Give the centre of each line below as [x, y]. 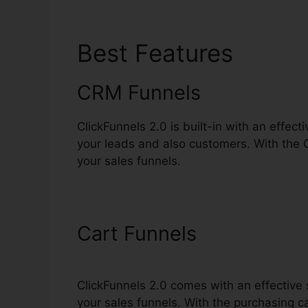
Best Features [158, 53]
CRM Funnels [139, 92]
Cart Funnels [137, 233]
